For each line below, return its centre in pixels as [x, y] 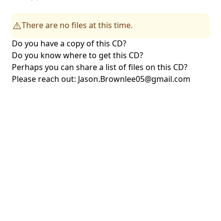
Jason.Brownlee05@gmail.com [134, 79]
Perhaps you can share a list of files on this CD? [100, 67]
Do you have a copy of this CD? [69, 43]
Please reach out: [45, 79]
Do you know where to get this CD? [77, 55]
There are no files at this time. [77, 25]
